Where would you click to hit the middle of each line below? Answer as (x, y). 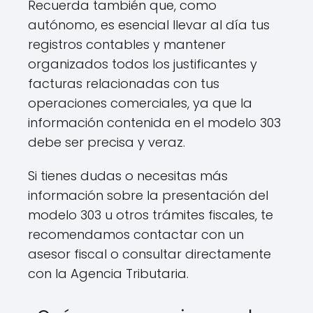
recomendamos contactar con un (136, 234)
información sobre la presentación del (148, 195)
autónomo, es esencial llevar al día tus (149, 24)
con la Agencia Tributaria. (108, 273)
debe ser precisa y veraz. (107, 142)
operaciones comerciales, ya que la (140, 103)
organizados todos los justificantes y (143, 64)
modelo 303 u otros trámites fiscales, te (151, 214)
